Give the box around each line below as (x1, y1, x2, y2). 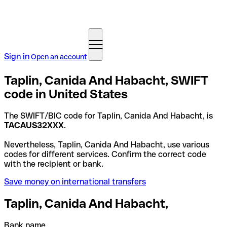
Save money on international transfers (4, 176, 146, 186)
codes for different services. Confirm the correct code (4, 149, 206, 159)
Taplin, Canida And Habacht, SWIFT (4, 73, 208, 87)
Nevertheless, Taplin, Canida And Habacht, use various (4, 139, 209, 149)
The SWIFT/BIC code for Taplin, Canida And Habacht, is (4, 110, 213, 121)
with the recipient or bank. (4, 159, 103, 169)
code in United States (4, 87, 128, 101)
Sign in (4, 52, 29, 61)
